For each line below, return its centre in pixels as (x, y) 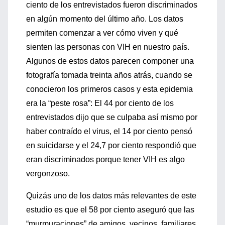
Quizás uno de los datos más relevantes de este (111, 196)
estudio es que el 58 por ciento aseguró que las (110, 210)
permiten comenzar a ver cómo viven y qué (102, 33)
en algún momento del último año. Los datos (105, 19)
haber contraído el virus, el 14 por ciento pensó (109, 131)
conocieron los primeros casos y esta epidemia (109, 89)
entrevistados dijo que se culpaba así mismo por (112, 117)
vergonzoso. (48, 174)
